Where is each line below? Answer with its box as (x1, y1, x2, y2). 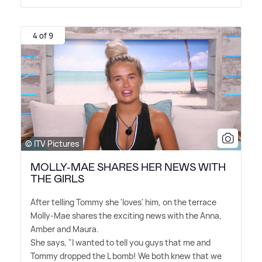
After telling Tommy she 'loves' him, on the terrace (30, 196, 216, 208)
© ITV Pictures (25, 137, 79, 149)
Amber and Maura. (30, 223, 99, 235)
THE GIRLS (30, 171, 84, 186)
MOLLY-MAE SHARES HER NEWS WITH (30, 160, 226, 174)
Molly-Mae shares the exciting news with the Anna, (30, 209, 222, 221)
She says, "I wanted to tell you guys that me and (30, 236, 211, 248)
